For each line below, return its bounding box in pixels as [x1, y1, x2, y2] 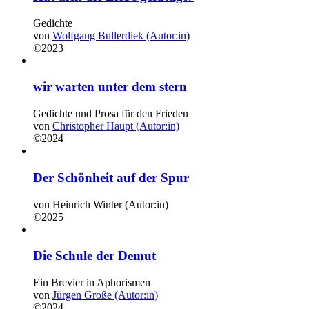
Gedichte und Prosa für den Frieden [33, 108, 188, 120]
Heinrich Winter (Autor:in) [52, 198, 168, 210]
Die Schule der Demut [33, 248, 156, 263]
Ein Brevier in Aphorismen [33, 277, 150, 289]
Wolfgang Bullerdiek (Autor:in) [52, 29, 190, 41]
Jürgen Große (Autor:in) [52, 289, 158, 301]
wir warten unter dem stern [33, 79, 187, 94]
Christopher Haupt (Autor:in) [52, 120, 179, 132]
